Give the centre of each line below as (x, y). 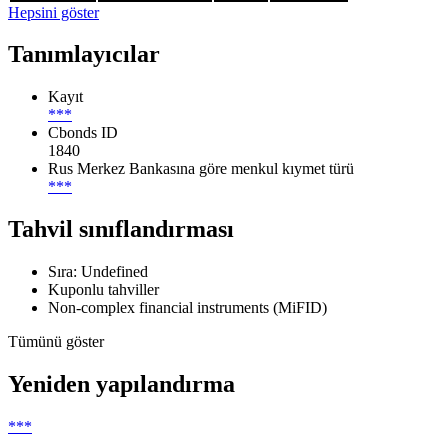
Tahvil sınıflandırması (121, 229)
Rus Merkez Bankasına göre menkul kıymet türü (201, 169)
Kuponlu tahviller (103, 290)
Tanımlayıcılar (84, 54)
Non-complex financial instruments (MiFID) (187, 308)
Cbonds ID (83, 133)
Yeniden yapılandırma (121, 384)
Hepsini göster (53, 12)
